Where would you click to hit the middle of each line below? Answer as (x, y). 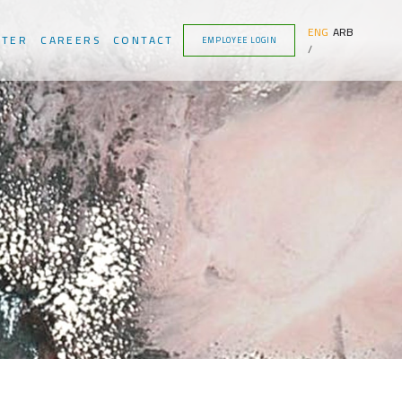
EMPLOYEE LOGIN (239, 40)
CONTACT (144, 40)
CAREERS (70, 40)
